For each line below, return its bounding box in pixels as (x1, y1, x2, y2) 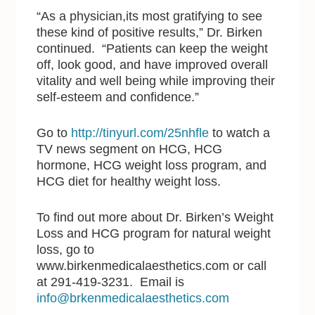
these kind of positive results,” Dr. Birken (37, 25, 263, 40)
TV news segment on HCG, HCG (37, 142, 223, 157)
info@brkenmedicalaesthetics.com (37, 291, 230, 306)
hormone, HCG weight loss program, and (37, 158, 267, 173)
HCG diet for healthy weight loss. (37, 174, 221, 189)
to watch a (209, 126, 271, 141)
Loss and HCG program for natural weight (37, 226, 271, 241)
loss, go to (37, 243, 95, 257)
